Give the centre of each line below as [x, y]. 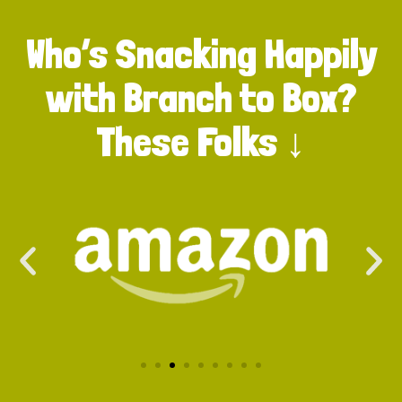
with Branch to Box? [201, 97]
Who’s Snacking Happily [201, 53]
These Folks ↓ [201, 141]
